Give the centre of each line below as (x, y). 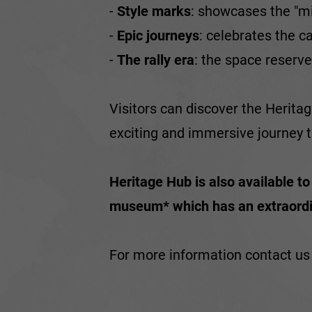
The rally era (156, 60)
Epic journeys (158, 35)
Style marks (154, 11)
